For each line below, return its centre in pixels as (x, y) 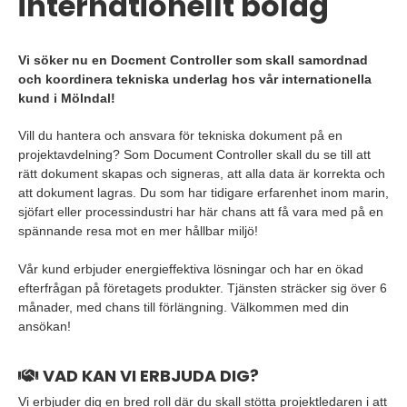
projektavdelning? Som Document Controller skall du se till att (194, 154)
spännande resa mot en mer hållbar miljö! (138, 231)
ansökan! (45, 326)
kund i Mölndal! (67, 98)
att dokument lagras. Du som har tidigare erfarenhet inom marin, (203, 193)
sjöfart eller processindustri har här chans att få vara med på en (201, 212)
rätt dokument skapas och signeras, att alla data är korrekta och (202, 174)
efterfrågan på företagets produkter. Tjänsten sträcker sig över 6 (203, 288)
